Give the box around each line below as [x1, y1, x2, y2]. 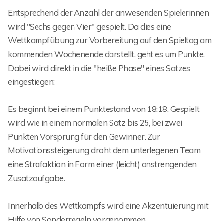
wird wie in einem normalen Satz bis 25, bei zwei [8, 117, 182, 128]
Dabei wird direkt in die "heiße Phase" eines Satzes [8, 63, 190, 74]
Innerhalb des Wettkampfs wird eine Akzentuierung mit [8, 200, 209, 211]
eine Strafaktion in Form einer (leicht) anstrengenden [8, 159, 197, 170]
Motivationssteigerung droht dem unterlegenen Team [8, 145, 201, 156]
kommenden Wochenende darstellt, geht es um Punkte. [8, 49, 205, 60]
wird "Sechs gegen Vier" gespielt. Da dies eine [8, 21, 171, 32]
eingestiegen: [8, 76, 55, 87]
